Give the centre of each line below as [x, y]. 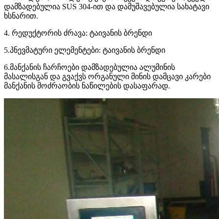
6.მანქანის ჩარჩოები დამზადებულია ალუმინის [89, 67]
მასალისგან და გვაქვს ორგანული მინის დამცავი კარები [107, 77]
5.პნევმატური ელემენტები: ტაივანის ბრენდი [85, 50]
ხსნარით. [21, 16]
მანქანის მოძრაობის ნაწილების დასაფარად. [87, 86]
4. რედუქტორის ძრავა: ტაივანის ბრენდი [78, 33]
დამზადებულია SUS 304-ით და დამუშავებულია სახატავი [107, 7]
